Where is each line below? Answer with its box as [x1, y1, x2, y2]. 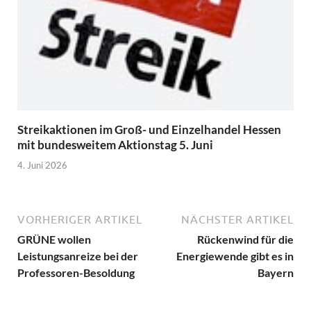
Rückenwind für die [197, 232, 294, 246]
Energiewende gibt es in [176, 249, 294, 262]
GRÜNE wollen [17, 232, 91, 246]
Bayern [258, 265, 294, 279]
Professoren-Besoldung [17, 265, 135, 279]
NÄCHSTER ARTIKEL [181, 212, 294, 226]
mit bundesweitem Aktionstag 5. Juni [17, 137, 213, 153]
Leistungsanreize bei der [17, 249, 138, 262]
